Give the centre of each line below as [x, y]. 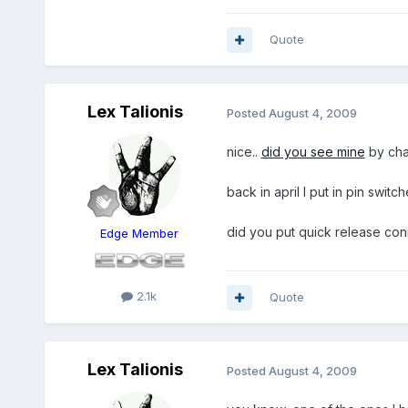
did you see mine [313, 152]
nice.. [244, 152]
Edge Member [139, 234]
